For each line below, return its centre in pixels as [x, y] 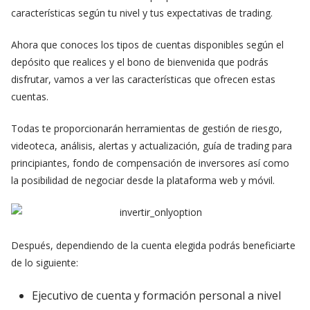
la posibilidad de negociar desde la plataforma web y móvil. [143, 180]
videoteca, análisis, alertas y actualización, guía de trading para [152, 145]
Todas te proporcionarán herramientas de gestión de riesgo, [147, 128]
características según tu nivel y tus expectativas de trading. [142, 12]
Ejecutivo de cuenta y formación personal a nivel [156, 295]
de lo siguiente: [45, 262]
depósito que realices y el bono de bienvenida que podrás [140, 62]
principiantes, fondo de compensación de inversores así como [150, 163]
